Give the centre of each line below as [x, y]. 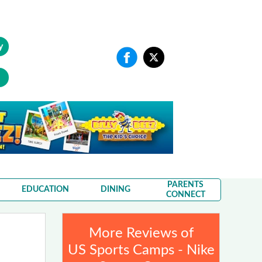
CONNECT [185, 194]
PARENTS [185, 185]
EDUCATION [45, 190]
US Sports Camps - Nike [141, 250]
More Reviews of [141, 233]
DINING [115, 190]
